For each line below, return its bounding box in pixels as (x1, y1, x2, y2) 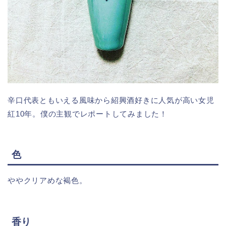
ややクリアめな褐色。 (8, 176, 87, 185)
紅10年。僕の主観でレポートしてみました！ (8, 109, 167, 118)
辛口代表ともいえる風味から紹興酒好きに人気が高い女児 (8, 95, 214, 104)
